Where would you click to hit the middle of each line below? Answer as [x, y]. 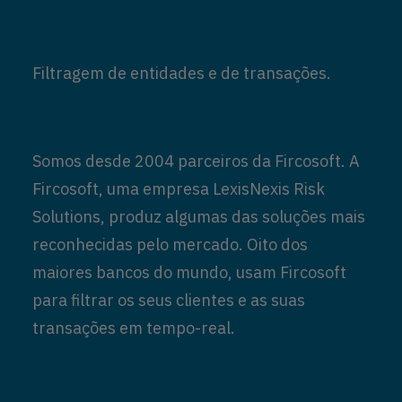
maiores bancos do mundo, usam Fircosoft [189, 272]
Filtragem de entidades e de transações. [182, 73]
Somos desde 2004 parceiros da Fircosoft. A [196, 161]
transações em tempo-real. [134, 328]
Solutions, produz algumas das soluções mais [199, 217]
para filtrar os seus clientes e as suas [169, 300]
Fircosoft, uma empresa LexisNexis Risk [179, 189]
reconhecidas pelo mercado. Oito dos [170, 245]
